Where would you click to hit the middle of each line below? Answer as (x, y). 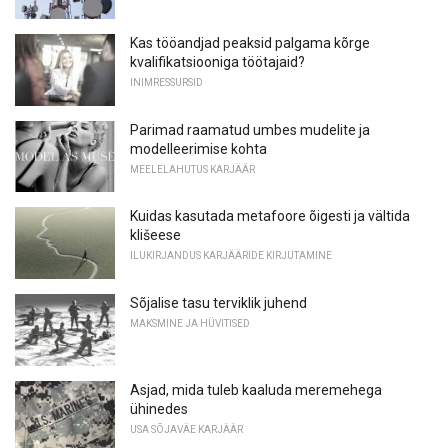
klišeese (155, 235)
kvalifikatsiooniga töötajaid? (217, 61)
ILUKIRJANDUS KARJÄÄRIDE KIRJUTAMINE (231, 256)
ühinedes (159, 408)
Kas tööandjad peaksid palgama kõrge (250, 42)
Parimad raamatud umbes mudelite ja (250, 129)
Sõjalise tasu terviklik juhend (218, 302)
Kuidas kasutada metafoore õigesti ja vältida (270, 216)
